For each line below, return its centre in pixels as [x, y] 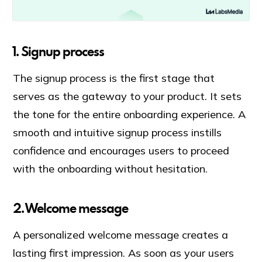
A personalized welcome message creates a [121, 235]
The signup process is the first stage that [114, 78]
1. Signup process [59, 51]
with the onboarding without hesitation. [111, 168]
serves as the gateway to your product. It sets [127, 96]
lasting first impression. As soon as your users [124, 253]
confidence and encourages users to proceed [121, 150]
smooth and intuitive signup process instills [118, 132]
